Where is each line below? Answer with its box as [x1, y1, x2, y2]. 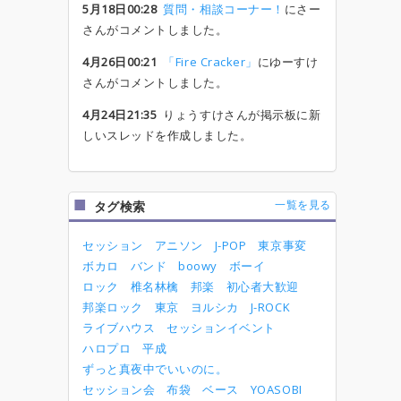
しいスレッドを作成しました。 [82, 127, 252, 143]
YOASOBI [250, 381, 303, 397]
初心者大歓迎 [226, 278, 300, 294]
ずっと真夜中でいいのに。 [82, 361, 228, 377]
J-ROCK [250, 299, 291, 315]
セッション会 [82, 381, 156, 397]
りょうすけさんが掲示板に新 [157, 107, 321, 123]
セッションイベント [166, 320, 277, 336]
